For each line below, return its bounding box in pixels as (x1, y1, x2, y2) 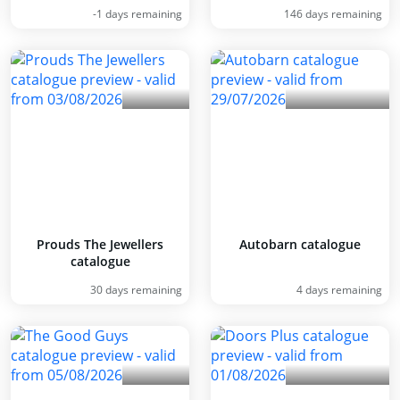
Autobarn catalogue (239, 236, 361, 253)
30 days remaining (90, 282, 182, 297)
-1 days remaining (93, 6, 182, 21)
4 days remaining (296, 282, 382, 297)
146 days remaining (284, 6, 382, 21)
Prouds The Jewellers (37, 236, 163, 253)
